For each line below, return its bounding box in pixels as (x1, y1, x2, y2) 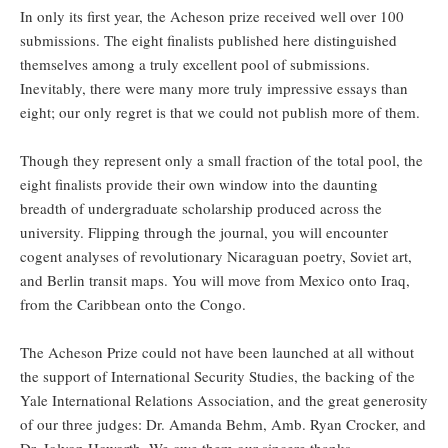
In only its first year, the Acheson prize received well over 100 (20, 6, 404, 27)
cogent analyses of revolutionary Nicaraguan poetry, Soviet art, (20, 246, 412, 267)
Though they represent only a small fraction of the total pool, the (20, 150, 423, 171)
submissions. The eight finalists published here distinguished (20, 30, 397, 51)
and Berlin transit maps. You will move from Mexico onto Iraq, (20, 270, 410, 291)
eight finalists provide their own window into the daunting (20, 174, 378, 195)
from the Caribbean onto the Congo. (20, 294, 246, 315)
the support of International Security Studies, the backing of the (20, 366, 415, 387)
